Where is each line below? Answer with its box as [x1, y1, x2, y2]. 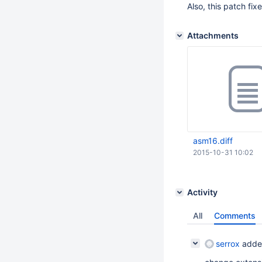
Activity [187, 187, 218, 197]
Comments [214, 211, 256, 220]
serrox [216, 239, 240, 249]
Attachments [187, 30, 239, 40]
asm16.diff [193, 136, 233, 146]
